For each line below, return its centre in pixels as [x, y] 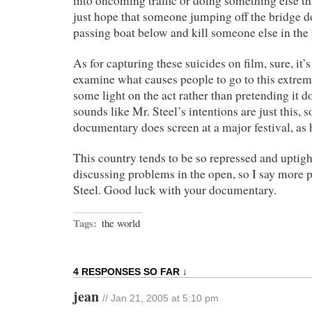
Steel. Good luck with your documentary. [175, 189]
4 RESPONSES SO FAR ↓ [130, 271]
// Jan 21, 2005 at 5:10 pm [161, 298]
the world [121, 223]
